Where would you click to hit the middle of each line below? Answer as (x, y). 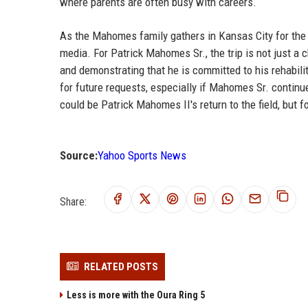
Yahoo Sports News (142, 156)
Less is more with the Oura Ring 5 (136, 295)
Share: (73, 201)
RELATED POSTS (121, 267)
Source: (79, 156)
